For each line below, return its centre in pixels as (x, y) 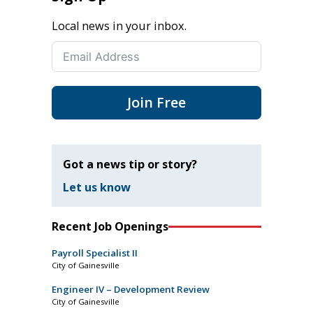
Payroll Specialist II (95, 253)
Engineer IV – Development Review (131, 290)
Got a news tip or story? (130, 164)
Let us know (97, 188)
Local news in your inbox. (119, 26)
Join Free (156, 102)
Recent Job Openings (110, 227)
